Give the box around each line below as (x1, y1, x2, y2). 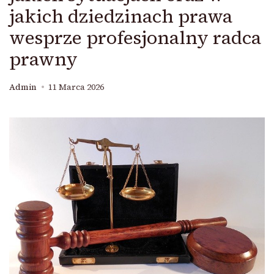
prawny (9, 46, 78, 72)
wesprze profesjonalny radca (9, 25, 261, 50)
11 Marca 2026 (48, 81, 104, 93)
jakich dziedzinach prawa (9, 4, 232, 29)
